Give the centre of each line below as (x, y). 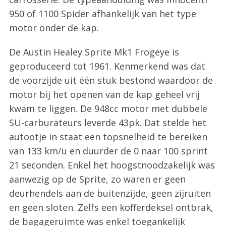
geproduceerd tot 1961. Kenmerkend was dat (107, 66)
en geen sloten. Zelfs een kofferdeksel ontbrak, (111, 207)
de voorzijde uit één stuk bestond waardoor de (111, 80)
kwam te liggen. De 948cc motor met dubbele (108, 108)
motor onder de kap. (54, 28)
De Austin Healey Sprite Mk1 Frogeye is (94, 52)
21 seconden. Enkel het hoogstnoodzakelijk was (112, 165)
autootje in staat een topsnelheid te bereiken (108, 137)
